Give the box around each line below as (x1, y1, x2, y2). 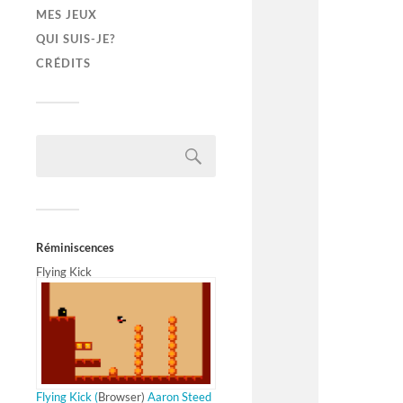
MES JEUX (36, 7, 97, 22)
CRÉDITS (36, 56, 91, 70)
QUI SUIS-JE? (36, 31, 115, 46)
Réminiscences (36, 240, 114, 255)
